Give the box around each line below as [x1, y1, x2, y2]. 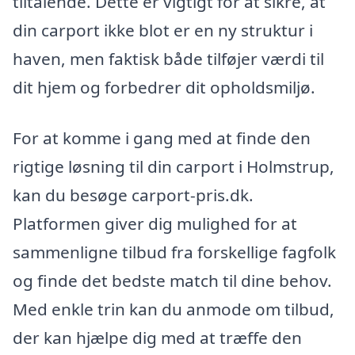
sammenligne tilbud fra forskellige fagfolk [13, 241, 336, 264]
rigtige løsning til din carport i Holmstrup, [13, 155, 334, 178]
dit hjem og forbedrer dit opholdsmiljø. [13, 76, 315, 99]
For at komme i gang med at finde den [13, 127, 311, 150]
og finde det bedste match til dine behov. [13, 269, 332, 292]
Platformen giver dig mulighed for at [13, 212, 297, 235]
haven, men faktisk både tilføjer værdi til [13, 48, 324, 71]
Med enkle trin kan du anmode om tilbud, [13, 298, 334, 321]
